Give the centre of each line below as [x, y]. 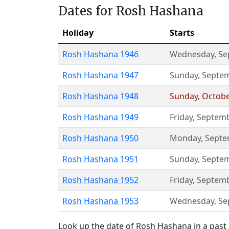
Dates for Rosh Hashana [131, 11]
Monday [185, 138]
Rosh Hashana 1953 [100, 201]
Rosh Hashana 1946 [100, 54]
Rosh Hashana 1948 [100, 96]
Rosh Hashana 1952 [100, 180]
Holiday [78, 33]
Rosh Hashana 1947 [100, 75]
